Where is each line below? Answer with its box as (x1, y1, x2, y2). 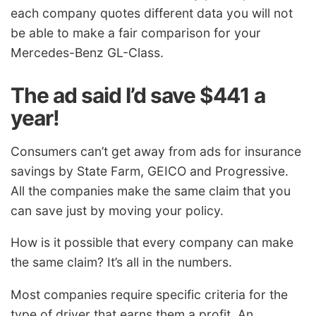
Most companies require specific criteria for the (11, 287, 288, 303)
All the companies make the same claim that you (11, 183, 291, 198)
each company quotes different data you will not (11, 6, 293, 21)
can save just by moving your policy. (11, 202, 224, 218)
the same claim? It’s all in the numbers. (11, 255, 232, 270)
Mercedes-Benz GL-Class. (11, 45, 164, 61)
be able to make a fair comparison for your (11, 25, 261, 41)
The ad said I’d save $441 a (11, 83, 265, 109)
